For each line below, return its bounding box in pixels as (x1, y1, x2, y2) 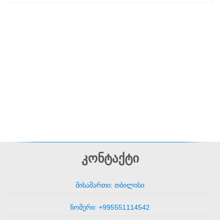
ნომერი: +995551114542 (70, 203, 150, 211)
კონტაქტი (81, 151, 139, 165)
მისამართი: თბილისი (76, 181, 144, 189)
